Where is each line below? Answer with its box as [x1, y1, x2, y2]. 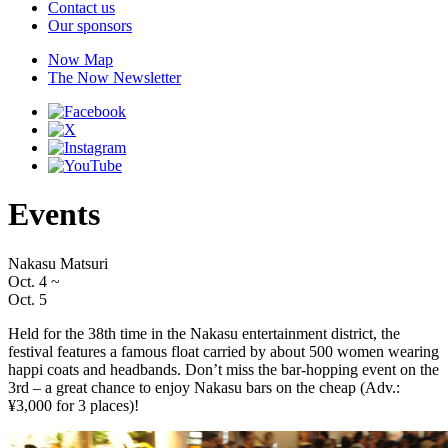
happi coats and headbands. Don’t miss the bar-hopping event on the [8, 360, 439, 378]
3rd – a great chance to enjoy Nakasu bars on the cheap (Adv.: [8, 378, 400, 396]
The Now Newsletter [48, 69, 181, 86]
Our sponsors [48, 17, 132, 34]
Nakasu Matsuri [8, 254, 108, 272]
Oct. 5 [8, 290, 47, 308]
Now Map [48, 51, 113, 68]
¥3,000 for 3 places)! [8, 396, 139, 414]
